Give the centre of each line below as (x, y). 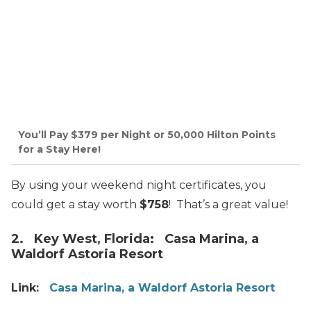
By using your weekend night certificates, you (139, 185)
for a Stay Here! (59, 149)
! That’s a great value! (228, 205)
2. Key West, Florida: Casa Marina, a (135, 239)
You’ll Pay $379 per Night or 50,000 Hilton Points (147, 134)
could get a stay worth (75, 205)
